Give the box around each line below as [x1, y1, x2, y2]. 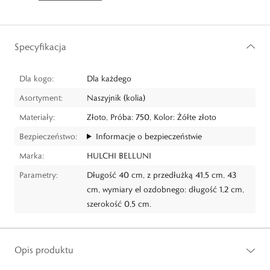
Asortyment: [19, 92, 63, 103]
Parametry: [19, 169, 58, 180]
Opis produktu [14, 244, 74, 256]
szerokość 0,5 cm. [87, 198, 151, 209]
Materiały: [19, 111, 55, 122]
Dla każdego [87, 73, 131, 84]
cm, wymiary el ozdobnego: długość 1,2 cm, [87, 184, 244, 195]
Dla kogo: [19, 73, 54, 84]
